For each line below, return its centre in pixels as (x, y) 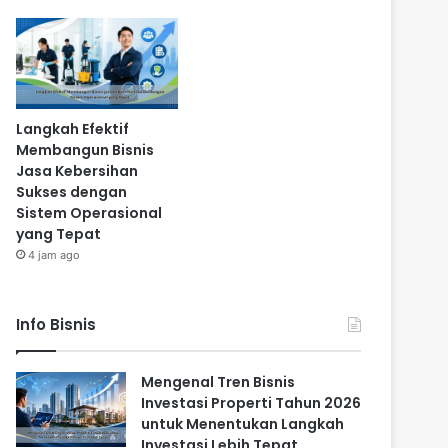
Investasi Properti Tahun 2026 (251, 403)
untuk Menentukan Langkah (243, 424)
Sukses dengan (72, 192)
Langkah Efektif (73, 129)
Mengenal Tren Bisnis (218, 382)
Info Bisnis (56, 325)
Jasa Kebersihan (77, 171)
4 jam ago (54, 255)
